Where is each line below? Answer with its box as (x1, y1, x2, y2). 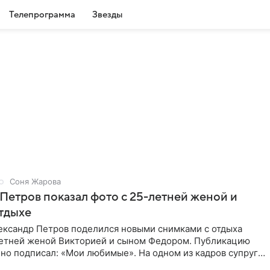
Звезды (92, 10, 122, 19)
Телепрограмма (9, 10, 75, 19)
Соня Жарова (10, 177, 61, 186)
